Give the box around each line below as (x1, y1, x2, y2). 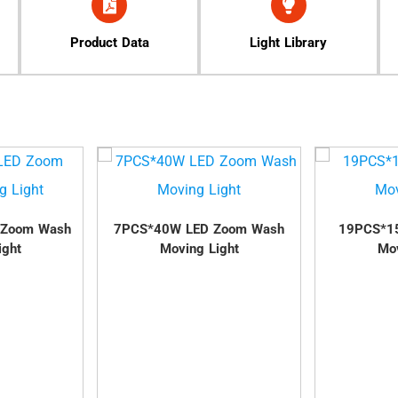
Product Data (69, 35, 149, 52)
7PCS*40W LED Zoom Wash (114, 221, 285, 238)
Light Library (250, 35, 328, 52)
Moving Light (159, 241, 239, 258)
